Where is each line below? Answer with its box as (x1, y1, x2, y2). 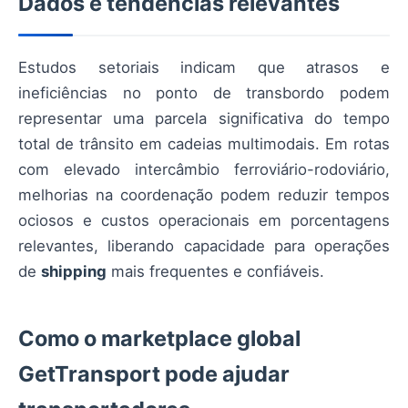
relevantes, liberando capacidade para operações (18, 237, 390, 256)
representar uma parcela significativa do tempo (18, 109, 390, 128)
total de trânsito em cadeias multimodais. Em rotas (18, 135, 390, 154)
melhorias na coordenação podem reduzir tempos (18, 186, 390, 205)
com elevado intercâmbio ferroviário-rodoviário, (18, 160, 390, 179)
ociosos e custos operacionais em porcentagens (18, 211, 390, 230)
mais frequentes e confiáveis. (107, 262, 324, 281)
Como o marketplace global (18, 325, 301, 352)
